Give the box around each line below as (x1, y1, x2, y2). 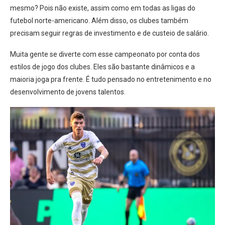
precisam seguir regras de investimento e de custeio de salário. (10, 29, 209, 37)
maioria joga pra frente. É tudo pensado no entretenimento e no (10, 75, 211, 83)
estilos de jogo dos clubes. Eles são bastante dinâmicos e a (10, 63, 195, 71)
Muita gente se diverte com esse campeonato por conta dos (10, 50, 200, 58)
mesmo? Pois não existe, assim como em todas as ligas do (10, 4, 195, 12)
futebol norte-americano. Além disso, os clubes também (10, 17, 188, 25)
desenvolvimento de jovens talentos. (10, 88, 126, 96)
